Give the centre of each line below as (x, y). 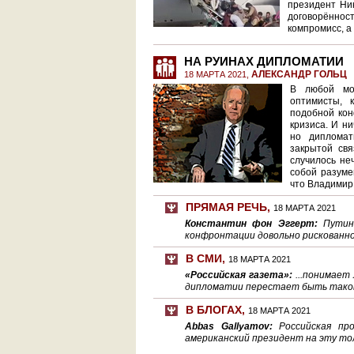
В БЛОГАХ (214, 310)
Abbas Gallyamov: (232, 326)
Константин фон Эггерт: (254, 224)
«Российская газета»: (240, 275)
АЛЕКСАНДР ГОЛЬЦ (299, 74)
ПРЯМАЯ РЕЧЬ (226, 207)
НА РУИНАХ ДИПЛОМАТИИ (264, 61)
